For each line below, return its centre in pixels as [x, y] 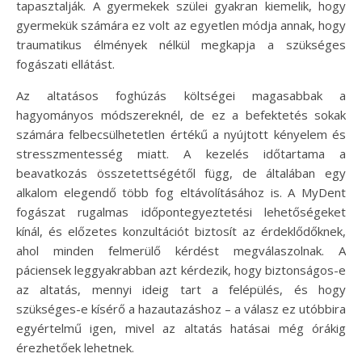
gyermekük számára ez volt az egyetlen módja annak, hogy [181, 25]
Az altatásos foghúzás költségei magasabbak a [181, 96]
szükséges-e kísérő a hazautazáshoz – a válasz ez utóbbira [181, 309]
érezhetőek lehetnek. [75, 348]
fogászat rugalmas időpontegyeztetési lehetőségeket [181, 212]
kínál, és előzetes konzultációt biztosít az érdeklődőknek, [181, 232]
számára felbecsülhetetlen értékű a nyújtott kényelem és [181, 135]
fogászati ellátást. [65, 64]
